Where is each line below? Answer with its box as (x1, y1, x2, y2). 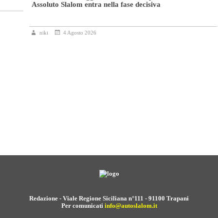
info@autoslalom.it (104, 202, 157, 210)
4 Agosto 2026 (63, 30, 96, 36)
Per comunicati (61, 202, 105, 210)
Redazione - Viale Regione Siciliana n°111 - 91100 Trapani (29, 195, 189, 202)
